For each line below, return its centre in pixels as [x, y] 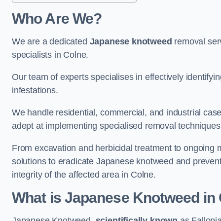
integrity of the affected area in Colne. [84, 175]
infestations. [36, 90]
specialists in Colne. [50, 55]
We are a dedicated [51, 41]
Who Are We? [57, 18]
